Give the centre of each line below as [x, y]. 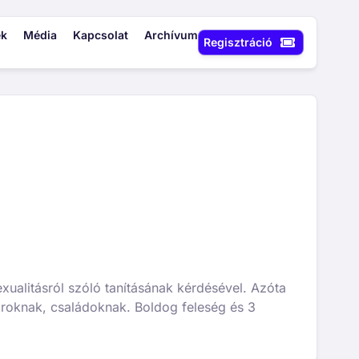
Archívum [171, 35]
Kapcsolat [100, 35]
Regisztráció [238, 42]
